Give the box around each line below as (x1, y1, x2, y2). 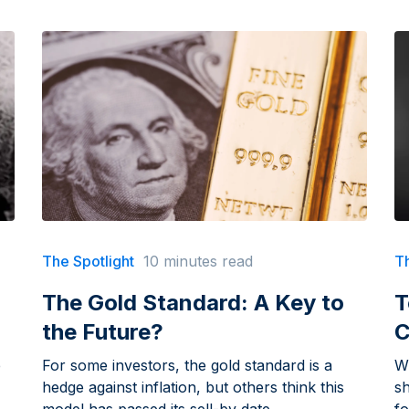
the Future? (41, 319, 163, 346)
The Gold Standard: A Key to (41, 289, 344, 317)
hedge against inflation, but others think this (41, 378, 344, 397)
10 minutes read (142, 252, 253, 271)
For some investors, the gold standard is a (41, 356, 332, 375)
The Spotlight (41, 252, 134, 271)
